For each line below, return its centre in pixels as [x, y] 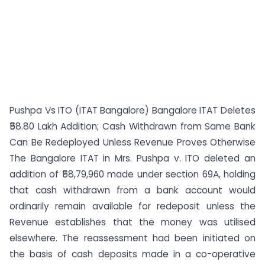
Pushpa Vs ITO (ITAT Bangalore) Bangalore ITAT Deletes [132, 110]
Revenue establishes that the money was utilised [132, 222]
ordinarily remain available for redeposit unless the [132, 206]
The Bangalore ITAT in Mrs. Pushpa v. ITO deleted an [132, 158]
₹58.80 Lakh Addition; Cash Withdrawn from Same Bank [132, 126]
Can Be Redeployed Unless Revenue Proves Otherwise [132, 142]
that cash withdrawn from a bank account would [132, 190]
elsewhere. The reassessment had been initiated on [132, 238]
